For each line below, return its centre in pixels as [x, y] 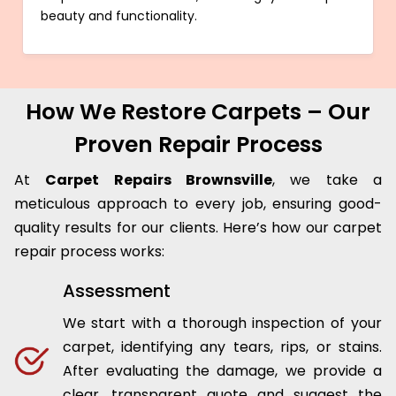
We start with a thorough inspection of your [222, 324]
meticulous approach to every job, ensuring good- [198, 204]
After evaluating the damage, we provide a [222, 371]
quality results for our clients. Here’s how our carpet [198, 228]
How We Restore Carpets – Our [198, 112]
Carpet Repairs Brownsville [159, 180]
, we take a [327, 180]
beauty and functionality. [119, 16]
